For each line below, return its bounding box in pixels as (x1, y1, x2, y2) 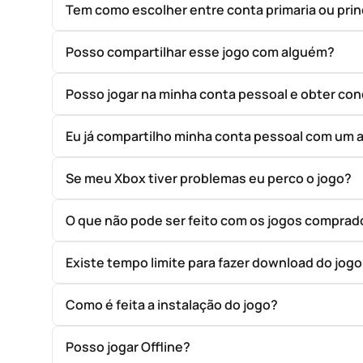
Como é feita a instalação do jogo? (66, 295, 278, 314)
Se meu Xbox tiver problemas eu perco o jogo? (66, 169, 352, 187)
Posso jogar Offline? (66, 337, 190, 356)
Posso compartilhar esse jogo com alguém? (66, 42, 335, 61)
